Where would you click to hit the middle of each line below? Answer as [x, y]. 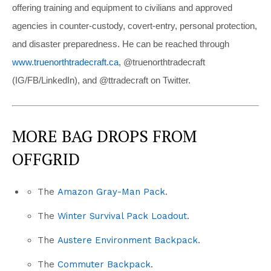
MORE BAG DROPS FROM [104, 136]
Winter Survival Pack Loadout [122, 216]
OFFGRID [46, 159]
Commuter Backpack [104, 264]
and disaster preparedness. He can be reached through [121, 44]
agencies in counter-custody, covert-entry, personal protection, [135, 25]
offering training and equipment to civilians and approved [122, 7]
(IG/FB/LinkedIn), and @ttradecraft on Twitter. [101, 80]
